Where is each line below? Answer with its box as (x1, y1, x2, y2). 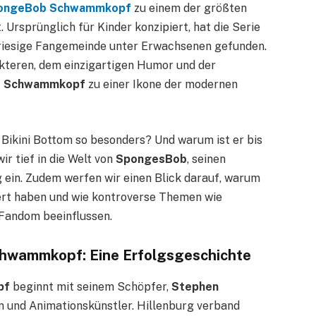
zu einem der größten (131, 1, 247, 15)
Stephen (171, 279, 219, 293)
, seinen (187, 152, 226, 166)
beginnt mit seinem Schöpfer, (10, 279, 171, 293)
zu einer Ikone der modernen (85, 78, 238, 91)
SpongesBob (116, 152, 187, 166)
